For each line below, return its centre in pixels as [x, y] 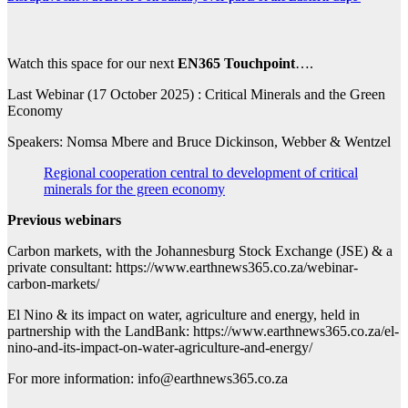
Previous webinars [64, 220]
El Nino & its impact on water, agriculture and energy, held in [184, 315]
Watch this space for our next [92, 64]
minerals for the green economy [134, 189]
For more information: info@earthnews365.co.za [148, 379]
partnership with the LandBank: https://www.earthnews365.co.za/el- [203, 331]
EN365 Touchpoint [236, 64]
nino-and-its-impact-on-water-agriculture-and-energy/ [160, 348]
